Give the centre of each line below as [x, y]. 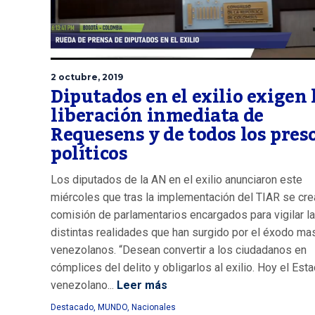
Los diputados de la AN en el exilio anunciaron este [176, 179]
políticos [89, 154]
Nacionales [154, 307]
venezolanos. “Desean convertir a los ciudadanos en [179, 250]
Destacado [72, 307]
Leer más [141, 285]
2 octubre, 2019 [87, 77]
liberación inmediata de [157, 116]
